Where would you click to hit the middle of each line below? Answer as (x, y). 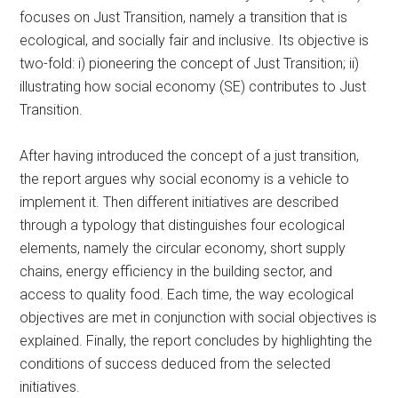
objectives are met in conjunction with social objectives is (199, 317)
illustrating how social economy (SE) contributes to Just (193, 86)
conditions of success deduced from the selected (175, 363)
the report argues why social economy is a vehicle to (185, 179)
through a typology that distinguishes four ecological (183, 225)
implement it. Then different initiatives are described (179, 202)
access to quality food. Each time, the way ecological (187, 294)
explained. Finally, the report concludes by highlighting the (196, 340)
